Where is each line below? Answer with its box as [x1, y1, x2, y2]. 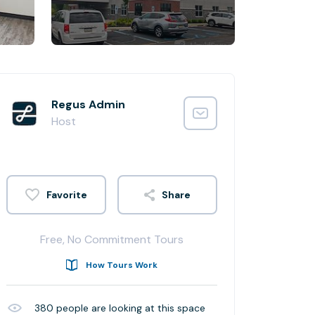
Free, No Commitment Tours [40, 232, 184, 247]
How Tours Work [86, 259, 157, 271]
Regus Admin [51, 97, 125, 112]
